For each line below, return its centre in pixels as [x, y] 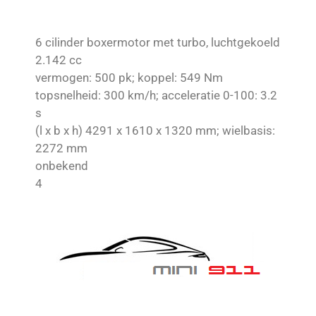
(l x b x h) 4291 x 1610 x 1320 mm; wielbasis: [155, 131]
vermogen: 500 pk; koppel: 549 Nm [129, 78]
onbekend [62, 166]
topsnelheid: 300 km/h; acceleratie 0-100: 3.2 [156, 96]
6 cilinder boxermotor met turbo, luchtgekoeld [158, 43]
